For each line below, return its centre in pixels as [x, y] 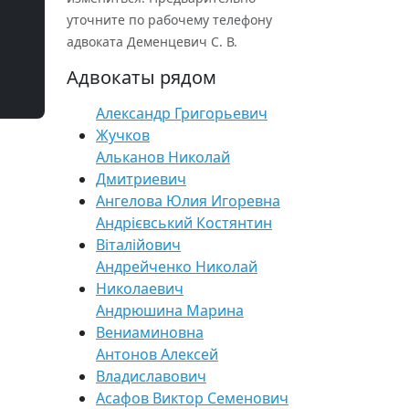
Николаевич [140, 288]
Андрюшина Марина [170, 310]
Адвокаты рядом [142, 77]
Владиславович [151, 376]
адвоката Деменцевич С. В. [152, 42]
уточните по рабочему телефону [169, 20]
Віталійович [138, 245]
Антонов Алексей [157, 354]
